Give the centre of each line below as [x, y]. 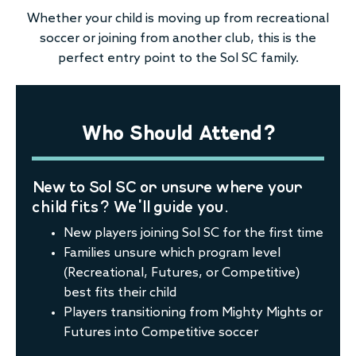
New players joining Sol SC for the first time [193, 233]
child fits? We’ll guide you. [130, 205]
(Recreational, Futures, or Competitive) [182, 273]
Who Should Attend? [178, 132]
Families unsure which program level [172, 253]
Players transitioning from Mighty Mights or [193, 313]
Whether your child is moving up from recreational [178, 19]
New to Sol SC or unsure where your [167, 186]
